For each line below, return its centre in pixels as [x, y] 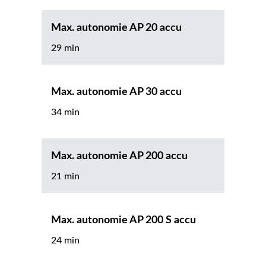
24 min [65, 241]
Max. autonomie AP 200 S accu [123, 221]
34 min [65, 113]
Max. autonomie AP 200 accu [119, 156]
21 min [65, 177]
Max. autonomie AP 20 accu [116, 28]
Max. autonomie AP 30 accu [116, 92]
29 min [65, 48]
